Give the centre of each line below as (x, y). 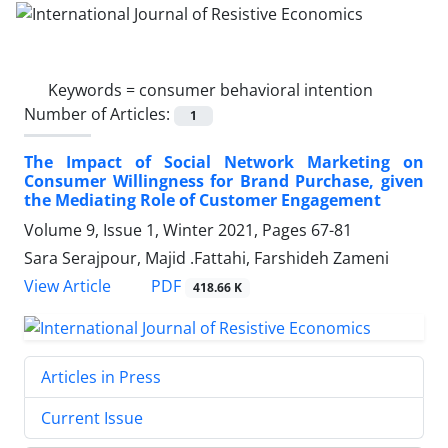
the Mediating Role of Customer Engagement (202, 199)
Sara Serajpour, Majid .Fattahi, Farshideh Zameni (206, 257)
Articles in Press (101, 376)
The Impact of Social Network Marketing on (224, 161)
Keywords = (93, 89)
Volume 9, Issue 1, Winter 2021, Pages (167, 229)
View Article (67, 286)
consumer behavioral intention (256, 89)
